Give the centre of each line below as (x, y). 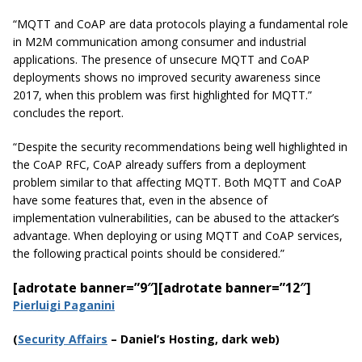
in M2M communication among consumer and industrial (160, 41)
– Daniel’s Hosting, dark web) (194, 339)
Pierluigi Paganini (64, 305)
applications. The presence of (91, 59)
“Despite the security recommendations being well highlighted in (180, 146)
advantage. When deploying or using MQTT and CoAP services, (178, 235)
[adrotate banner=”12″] (235, 287)
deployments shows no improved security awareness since (167, 77)
